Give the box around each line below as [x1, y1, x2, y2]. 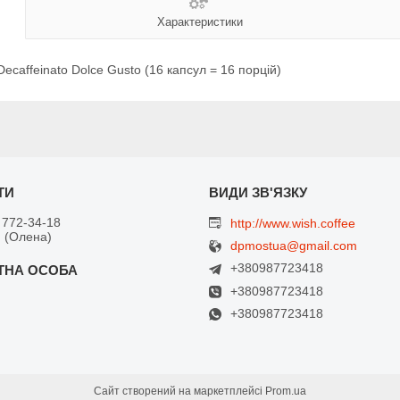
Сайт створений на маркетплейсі [94, 385, 265, 398]
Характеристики [157, 15, 243, 29]
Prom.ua [265, 385, 306, 398]
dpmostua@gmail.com [229, 238, 357, 254]
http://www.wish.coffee [229, 215, 355, 230]
